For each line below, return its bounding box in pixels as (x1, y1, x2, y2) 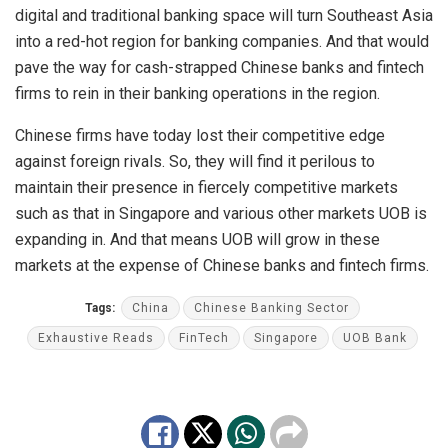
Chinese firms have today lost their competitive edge (15, 126, 385, 146)
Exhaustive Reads (38, 331, 154, 346)
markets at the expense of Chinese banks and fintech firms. (15, 256, 429, 276)
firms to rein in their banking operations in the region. (15, 84, 380, 104)
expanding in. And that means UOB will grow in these (15, 230, 380, 250)
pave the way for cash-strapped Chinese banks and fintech (15, 58, 424, 78)
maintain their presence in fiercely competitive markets (15, 178, 398, 198)
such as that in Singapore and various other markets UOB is (15, 204, 427, 224)
